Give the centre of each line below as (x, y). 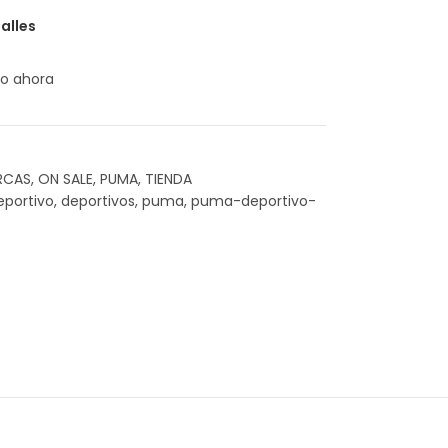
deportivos (97, 201)
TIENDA (168, 179)
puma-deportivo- (253, 201)
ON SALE (65, 179)
